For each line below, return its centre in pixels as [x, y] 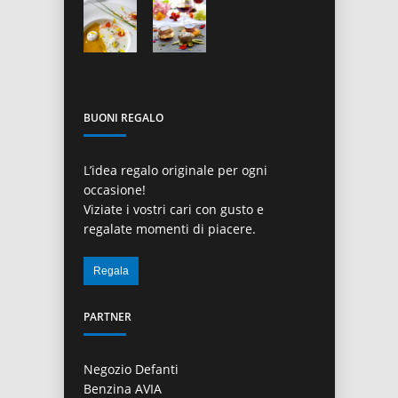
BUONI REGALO [123, 118]
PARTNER [107, 317]
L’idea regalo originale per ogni [175, 170]
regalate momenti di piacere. [170, 229]
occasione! [115, 190]
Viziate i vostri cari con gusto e [174, 209]
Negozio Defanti [131, 369]
